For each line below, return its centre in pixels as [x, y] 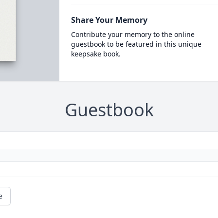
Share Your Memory [109, 20]
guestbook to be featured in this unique [136, 44]
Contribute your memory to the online [133, 34]
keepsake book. [96, 54]
